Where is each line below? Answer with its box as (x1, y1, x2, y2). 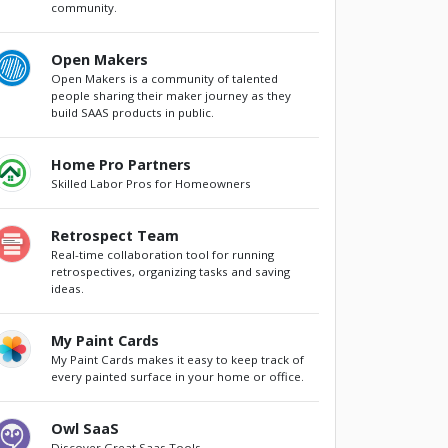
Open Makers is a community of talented (50, 71, 278, 87)
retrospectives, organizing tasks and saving (50, 264, 290, 280)
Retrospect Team (50, 226, 179, 246)
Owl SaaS (50, 419, 119, 439)
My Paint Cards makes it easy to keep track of (50, 352, 304, 368)
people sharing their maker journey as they (50, 88, 291, 104)
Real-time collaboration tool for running (50, 247, 274, 263)
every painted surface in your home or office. (50, 369, 304, 385)
